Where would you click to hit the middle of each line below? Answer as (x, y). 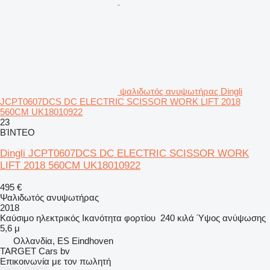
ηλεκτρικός (58, 218)
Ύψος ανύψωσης (231, 218)
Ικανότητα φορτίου (119, 218)
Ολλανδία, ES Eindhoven (63, 240)
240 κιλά (177, 218)
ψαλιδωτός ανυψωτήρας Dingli (181, 91)
